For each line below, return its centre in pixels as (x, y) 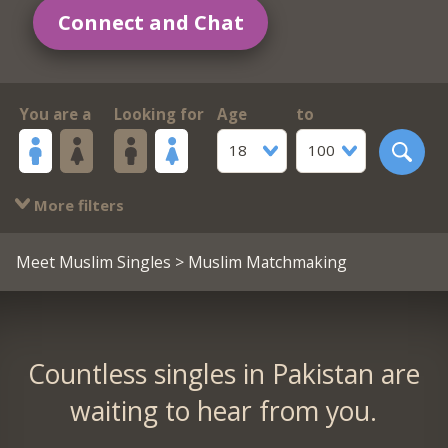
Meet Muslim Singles (93, 261)
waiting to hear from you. (224, 410)
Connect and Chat (150, 21)
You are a (54, 114)
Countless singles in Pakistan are (223, 373)
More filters (76, 204)
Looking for (158, 114)
